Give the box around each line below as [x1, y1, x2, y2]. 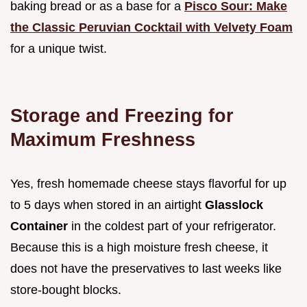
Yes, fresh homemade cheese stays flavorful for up [10, 176, 286, 191]
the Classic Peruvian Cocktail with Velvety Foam [10, 20, 293, 34]
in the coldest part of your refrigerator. [68, 219, 276, 233]
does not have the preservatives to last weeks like [10, 261, 282, 275]
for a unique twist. [10, 41, 107, 56]
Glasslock [205, 197, 263, 212]
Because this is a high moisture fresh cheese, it [10, 240, 268, 254]
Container [10, 219, 68, 233]
